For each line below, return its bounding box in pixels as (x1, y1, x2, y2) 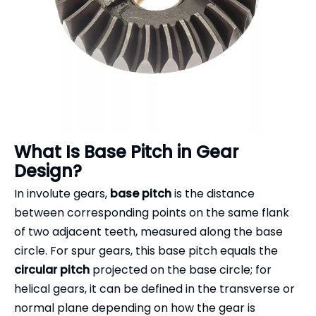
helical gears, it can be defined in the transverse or (14, 281, 295, 297)
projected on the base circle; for (90, 262, 272, 278)
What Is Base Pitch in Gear (14, 140, 238, 164)
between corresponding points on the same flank (14, 205, 289, 221)
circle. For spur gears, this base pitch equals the (14, 243, 278, 259)
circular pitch (14, 262, 90, 278)
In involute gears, (14, 186, 110, 202)
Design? (14, 159, 82, 183)
